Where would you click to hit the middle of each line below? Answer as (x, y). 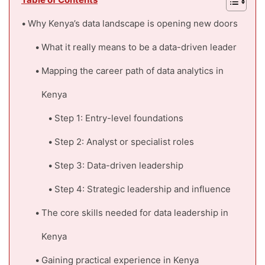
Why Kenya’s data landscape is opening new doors (133, 24)
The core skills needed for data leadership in (135, 213)
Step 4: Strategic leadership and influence (143, 189)
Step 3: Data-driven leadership (119, 166)
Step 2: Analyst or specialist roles (124, 142)
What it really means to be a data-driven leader (139, 47)
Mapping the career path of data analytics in (132, 71)
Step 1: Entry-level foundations (119, 118)
